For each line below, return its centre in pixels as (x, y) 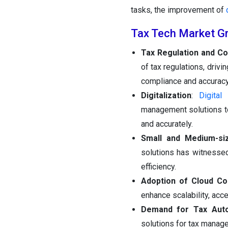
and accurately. (167, 124)
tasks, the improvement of (178, 10)
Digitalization (166, 96)
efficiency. (158, 167)
